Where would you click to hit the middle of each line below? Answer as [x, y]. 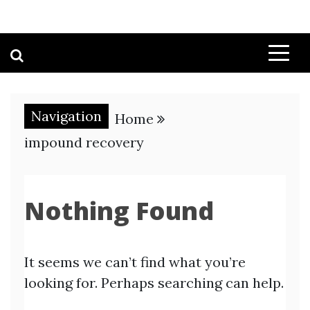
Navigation [66, 116]
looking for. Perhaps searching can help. [154, 283]
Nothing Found [119, 211]
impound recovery [84, 142]
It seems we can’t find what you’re [135, 262]
